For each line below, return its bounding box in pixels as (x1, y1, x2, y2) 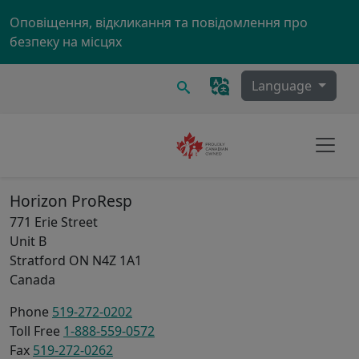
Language (252, 77, 316, 95)
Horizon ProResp (10, 189, 132, 212)
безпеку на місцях (10, 33, 122, 50)
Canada (10, 270, 55, 288)
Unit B (10, 232, 46, 250)
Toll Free (10, 321, 60, 340)
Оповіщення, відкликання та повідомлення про (10, 14, 308, 31)
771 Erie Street (10, 212, 98, 231)
